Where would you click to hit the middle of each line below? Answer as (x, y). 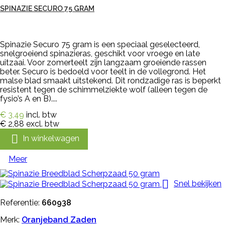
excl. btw (43, 124)
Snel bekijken (198, 183)
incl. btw (41, 115)
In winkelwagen (51, 139)
